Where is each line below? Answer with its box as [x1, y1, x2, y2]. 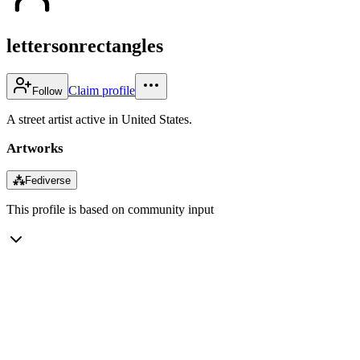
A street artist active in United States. [6, 112, 192, 126]
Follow [32, 84, 62, 97]
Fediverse [25, 174, 71, 186]
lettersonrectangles [6, 35, 163, 56]
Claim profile [68, 83, 135, 97]
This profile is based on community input [6, 202, 214, 216]
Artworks [6, 140, 63, 156]
